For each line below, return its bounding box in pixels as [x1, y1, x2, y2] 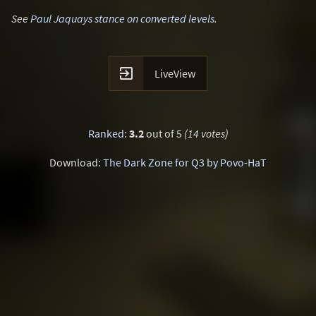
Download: [49, 155, 103, 169]
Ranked [87, 126, 124, 140]
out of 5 [143, 126, 184, 140]
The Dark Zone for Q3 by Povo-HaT [103, 155, 267, 169]
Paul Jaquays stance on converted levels [30, 11, 214, 25]
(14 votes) [183, 126, 229, 140]
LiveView [154, 66, 195, 80]
